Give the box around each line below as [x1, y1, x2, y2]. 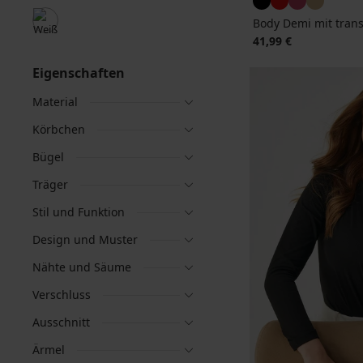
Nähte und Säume [32, 259, 131, 275]
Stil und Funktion [32, 204, 125, 220]
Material [32, 94, 78, 109]
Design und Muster [32, 232, 138, 247]
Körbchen [32, 122, 85, 137]
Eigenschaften [32, 64, 125, 82]
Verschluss [32, 287, 91, 302]
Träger [32, 177, 68, 192]
